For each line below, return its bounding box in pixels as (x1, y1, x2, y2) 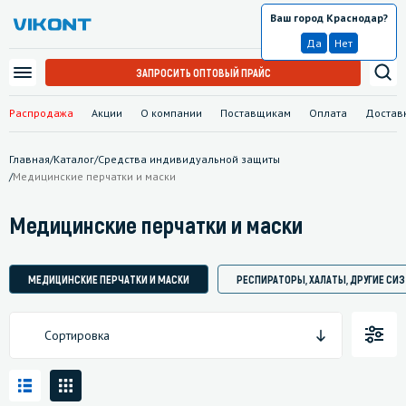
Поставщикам (220, 105, 291, 120)
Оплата (309, 105, 347, 120)
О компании (140, 105, 202, 120)
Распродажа (9, 105, 73, 120)
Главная (9, 151, 50, 166)
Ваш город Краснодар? (270, 11, 388, 25)
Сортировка (44, 326, 110, 343)
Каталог (53, 151, 94, 166)
